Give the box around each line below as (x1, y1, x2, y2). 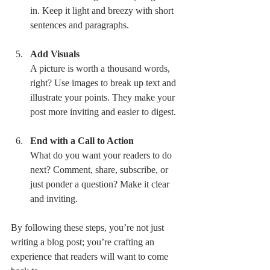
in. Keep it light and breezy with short (30, 5, 176, 16)
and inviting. (30, 193, 78, 204)
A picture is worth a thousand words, (30, 63, 172, 74)
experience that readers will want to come (11, 251, 171, 262)
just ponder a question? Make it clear (30, 179, 172, 189)
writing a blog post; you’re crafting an (11, 237, 157, 247)
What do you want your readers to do (30, 150, 174, 160)
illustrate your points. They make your (30, 92, 177, 102)
